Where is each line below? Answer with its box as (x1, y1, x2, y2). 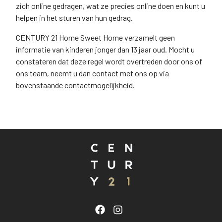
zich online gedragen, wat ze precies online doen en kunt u (16, 1, 205, 10)
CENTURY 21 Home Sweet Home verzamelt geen (16, 33, 175, 42)
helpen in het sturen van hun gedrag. (16, 13, 133, 22)
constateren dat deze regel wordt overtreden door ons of (16, 56, 202, 66)
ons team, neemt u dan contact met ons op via (16, 68, 169, 78)
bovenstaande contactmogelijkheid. (16, 80, 135, 90)
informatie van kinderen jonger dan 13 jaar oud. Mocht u (16, 45, 195, 54)
